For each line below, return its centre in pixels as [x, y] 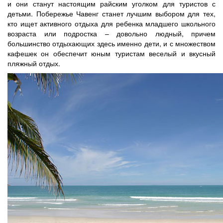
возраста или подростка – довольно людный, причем [111, 33]
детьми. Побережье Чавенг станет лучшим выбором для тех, [111, 13]
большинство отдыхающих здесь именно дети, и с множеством [111, 43]
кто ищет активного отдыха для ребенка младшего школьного [111, 23]
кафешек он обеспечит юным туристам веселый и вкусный [111, 53]
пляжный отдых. [34, 63]
